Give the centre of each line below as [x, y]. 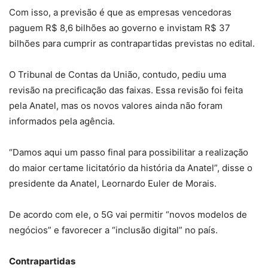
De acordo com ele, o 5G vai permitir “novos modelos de [128, 215]
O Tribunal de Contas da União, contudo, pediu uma [118, 75]
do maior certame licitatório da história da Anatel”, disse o [131, 168]
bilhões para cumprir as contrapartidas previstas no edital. [132, 44]
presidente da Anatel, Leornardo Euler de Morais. [113, 184]
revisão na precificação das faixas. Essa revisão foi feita [126, 90]
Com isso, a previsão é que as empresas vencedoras [120, 13]
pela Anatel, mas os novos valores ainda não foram [116, 106]
